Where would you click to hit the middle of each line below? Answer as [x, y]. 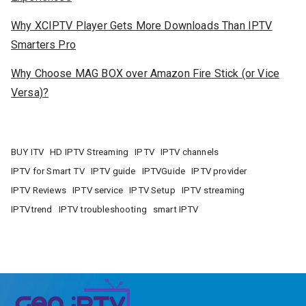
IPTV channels [190, 152]
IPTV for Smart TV [48, 171]
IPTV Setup [152, 190]
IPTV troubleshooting [102, 209]
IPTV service [98, 190]
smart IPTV [176, 209]
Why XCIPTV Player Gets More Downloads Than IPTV [142, 26]
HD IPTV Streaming [89, 152]
